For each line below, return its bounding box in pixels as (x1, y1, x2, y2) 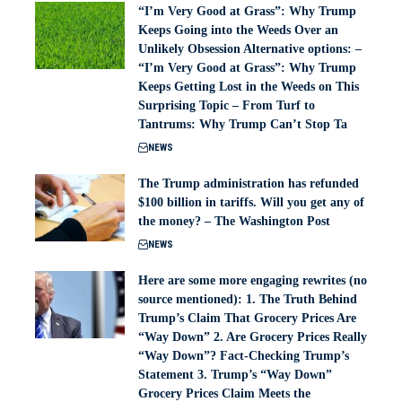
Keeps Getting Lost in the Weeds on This (138, 80, 359, 93)
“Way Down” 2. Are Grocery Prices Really (138, 330, 367, 344)
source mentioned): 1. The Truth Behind (138, 293, 357, 306)
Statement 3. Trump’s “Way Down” (138, 368, 332, 381)
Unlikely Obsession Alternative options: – (138, 42, 362, 56)
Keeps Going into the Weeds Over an (138, 23, 338, 37)
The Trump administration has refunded (138, 177, 359, 190)
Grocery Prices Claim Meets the (138, 387, 310, 400)
